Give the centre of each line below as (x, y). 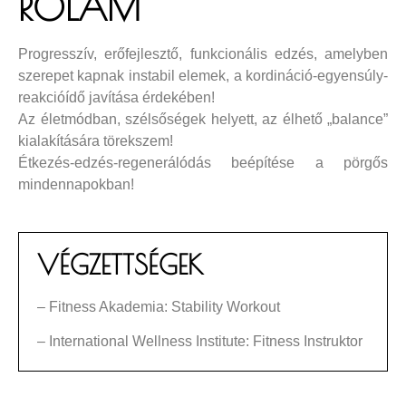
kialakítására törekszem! (96, 140)
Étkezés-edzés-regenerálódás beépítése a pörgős (203, 162)
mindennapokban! (76, 184)
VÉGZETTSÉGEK (120, 264)
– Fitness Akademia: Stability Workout (159, 306)
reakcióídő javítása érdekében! (116, 97)
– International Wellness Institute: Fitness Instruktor (200, 341)
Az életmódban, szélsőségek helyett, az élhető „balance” (203, 119)
